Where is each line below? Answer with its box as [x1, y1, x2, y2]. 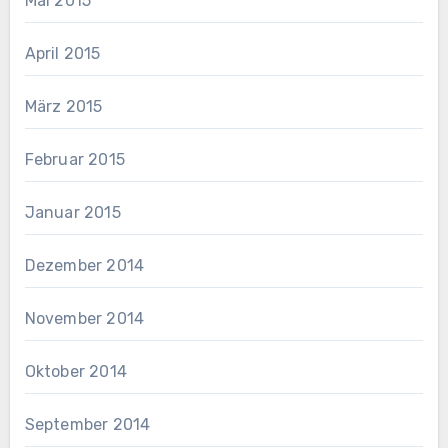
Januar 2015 [24, 203, 121, 223]
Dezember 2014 [24, 256, 145, 276]
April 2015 [24, 44, 101, 64]
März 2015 [24, 97, 103, 117]
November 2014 [24, 309, 145, 329]
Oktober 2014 [24, 362, 127, 382]
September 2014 [24, 415, 151, 435]
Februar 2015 [24, 150, 125, 170]
